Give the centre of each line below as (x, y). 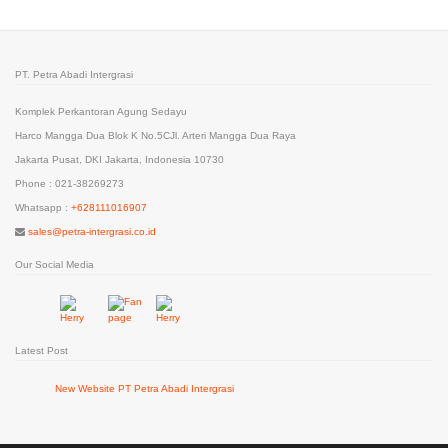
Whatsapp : (43, 207)
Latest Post (41, 350)
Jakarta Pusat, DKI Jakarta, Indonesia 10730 (119, 159)
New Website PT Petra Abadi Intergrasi (144, 388)
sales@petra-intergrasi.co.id (92, 231)
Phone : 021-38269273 (69, 183)
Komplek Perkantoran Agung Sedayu (101, 111)
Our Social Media (54, 264)
